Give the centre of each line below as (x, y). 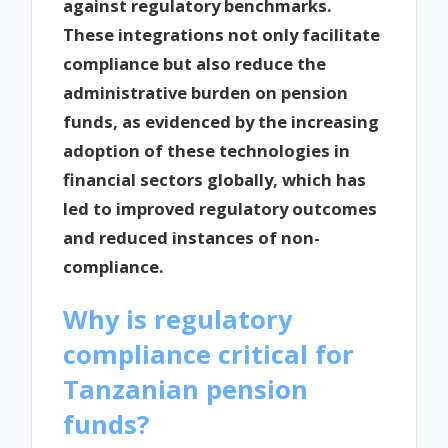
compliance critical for (209, 353)
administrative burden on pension (206, 92)
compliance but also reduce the (195, 63)
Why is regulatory (178, 318)
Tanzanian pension (186, 388)
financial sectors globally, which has (215, 179)
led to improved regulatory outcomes (220, 208)
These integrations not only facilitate (222, 34)
